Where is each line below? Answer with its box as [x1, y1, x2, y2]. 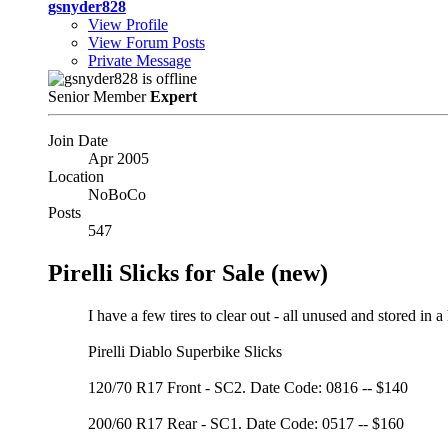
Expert [150, 87, 197, 105]
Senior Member [48, 87, 150, 105]
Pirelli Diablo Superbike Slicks [88, 342, 282, 360]
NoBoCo [88, 185, 146, 203]
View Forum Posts [88, 33, 205, 51]
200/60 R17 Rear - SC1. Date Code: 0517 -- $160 [88, 414, 404, 432]
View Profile [88, 15, 168, 33]
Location [48, 167, 104, 185]
